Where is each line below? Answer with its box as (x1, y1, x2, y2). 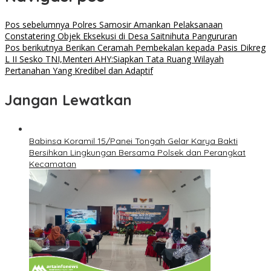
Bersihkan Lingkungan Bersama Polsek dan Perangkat (29, 147, 246, 158)
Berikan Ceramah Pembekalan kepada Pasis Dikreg (63, 42, 266, 54)
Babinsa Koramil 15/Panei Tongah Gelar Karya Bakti (29, 135, 238, 147)
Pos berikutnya (5, 42, 63, 54)
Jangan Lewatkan (5, 91, 132, 109)
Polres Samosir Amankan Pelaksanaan (70, 19, 223, 31)
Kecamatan (29, 158, 76, 170)
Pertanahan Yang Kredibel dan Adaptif (5, 65, 153, 77)
